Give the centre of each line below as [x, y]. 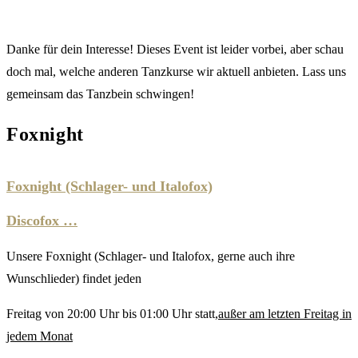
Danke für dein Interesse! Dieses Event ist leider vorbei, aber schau [175, 49]
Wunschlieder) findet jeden [74, 278]
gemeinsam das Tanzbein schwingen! [100, 93]
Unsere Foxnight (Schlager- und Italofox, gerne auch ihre [151, 256]
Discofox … [42, 220]
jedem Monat [40, 336]
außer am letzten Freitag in [285, 313]
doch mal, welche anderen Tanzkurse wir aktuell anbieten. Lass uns [176, 71]
